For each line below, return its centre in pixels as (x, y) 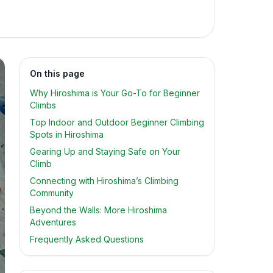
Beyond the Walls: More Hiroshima (98, 210)
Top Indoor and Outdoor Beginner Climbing (117, 122)
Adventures (53, 222)
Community (52, 193)
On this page (57, 73)
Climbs (43, 105)
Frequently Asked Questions (87, 239)
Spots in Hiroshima (67, 134)
